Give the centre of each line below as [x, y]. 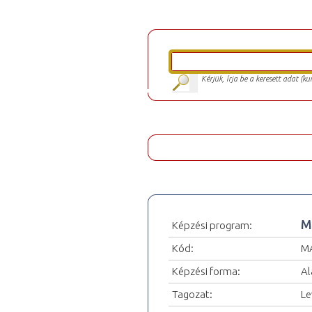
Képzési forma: [206, 271]
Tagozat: [192, 294]
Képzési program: [212, 225]
